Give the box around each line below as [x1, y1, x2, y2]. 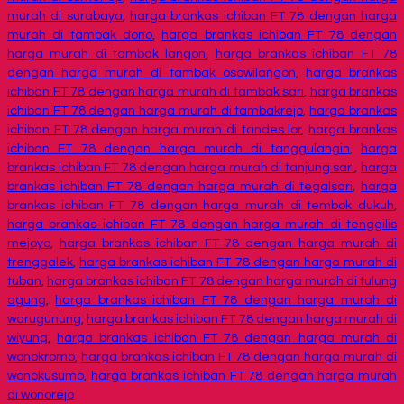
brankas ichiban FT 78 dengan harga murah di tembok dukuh [7, 199, 394, 213]
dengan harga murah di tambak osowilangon [7, 67, 296, 80]
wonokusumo [7, 370, 84, 383]
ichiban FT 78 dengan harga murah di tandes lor [7, 124, 302, 137]
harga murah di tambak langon [7, 48, 207, 61]
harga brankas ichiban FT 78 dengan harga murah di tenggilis [7, 218, 397, 232]
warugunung [7, 313, 81, 326]
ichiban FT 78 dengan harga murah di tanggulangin [7, 142, 350, 156]
